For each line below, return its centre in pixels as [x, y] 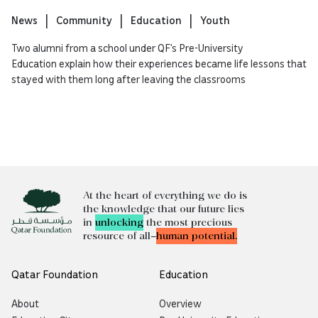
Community [84, 20]
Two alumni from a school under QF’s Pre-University [127, 48]
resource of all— [120, 236]
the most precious [188, 223]
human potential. [197, 236]
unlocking [119, 223]
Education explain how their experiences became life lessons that [159, 64]
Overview [180, 303]
